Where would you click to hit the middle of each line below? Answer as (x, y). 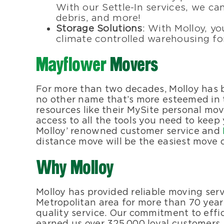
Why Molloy (75, 168)
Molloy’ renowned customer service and (129, 130)
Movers (132, 65)
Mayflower (71, 65)
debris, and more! (98, 18)
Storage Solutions (99, 28)
